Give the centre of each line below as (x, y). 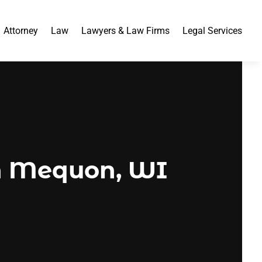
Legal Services (213, 30)
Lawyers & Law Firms (126, 30)
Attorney (21, 30)
